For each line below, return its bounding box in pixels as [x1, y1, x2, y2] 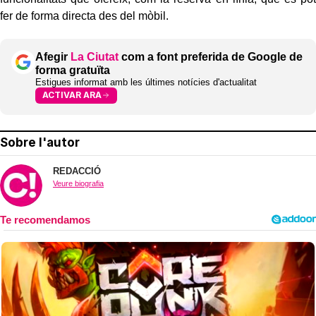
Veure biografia [53, 178, 104, 188]
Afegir [35, 50, 71, 63]
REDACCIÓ [53, 165, 101, 176]
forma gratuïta [35, 63, 110, 76]
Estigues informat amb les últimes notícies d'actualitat [35, 76, 257, 87]
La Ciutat [71, 50, 119, 63]
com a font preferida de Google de [119, 50, 303, 63]
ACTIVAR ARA [42, 90, 102, 101]
